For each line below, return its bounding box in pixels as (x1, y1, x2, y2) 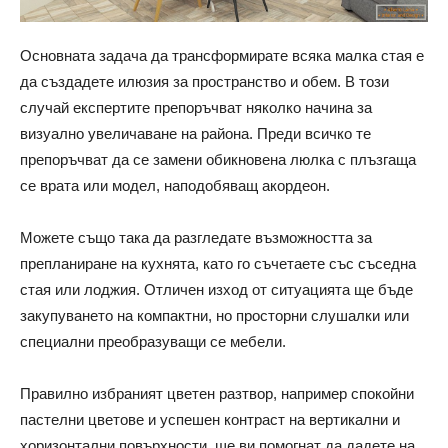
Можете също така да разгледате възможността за (20, 228, 372, 246)
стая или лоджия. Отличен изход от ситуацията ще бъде (20, 280, 413, 298)
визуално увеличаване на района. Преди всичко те (20, 124, 371, 142)
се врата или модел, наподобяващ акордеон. (20, 176, 330, 194)
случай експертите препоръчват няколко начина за (20, 98, 372, 116)
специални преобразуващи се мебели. (20, 332, 286, 350)
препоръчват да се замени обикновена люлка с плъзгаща (20, 150, 416, 168)
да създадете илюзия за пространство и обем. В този (20, 72, 389, 90)
